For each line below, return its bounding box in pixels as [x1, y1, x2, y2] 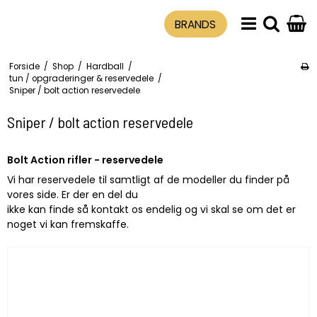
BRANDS [175, 16, 217, 32]
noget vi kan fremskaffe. [7, 217, 129, 231]
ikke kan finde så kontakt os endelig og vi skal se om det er [7, 202, 296, 217]
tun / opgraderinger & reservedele [8, 73, 154, 85]
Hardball [86, 61, 124, 73]
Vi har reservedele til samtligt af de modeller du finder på [7, 172, 289, 187]
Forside [8, 61, 40, 73]
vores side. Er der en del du [7, 187, 138, 202]
